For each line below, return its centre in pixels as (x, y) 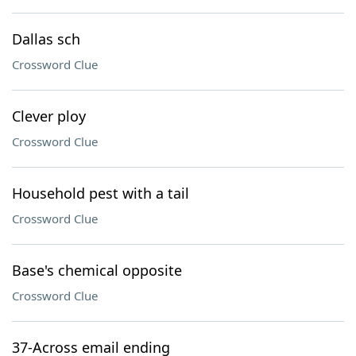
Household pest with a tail (101, 193)
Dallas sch (46, 39)
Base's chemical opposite (97, 270)
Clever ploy (49, 116)
